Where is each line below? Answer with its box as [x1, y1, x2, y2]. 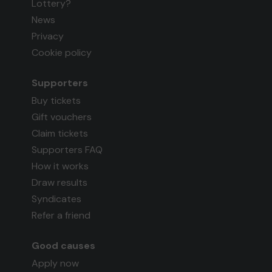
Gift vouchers [32, 110, 92, 124]
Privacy [32, 30, 64, 43]
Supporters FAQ [32, 143, 103, 157]
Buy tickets [32, 94, 81, 107]
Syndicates [32, 192, 82, 206]
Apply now [32, 257, 80, 270]
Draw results [32, 176, 88, 189]
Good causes [32, 239, 96, 253]
